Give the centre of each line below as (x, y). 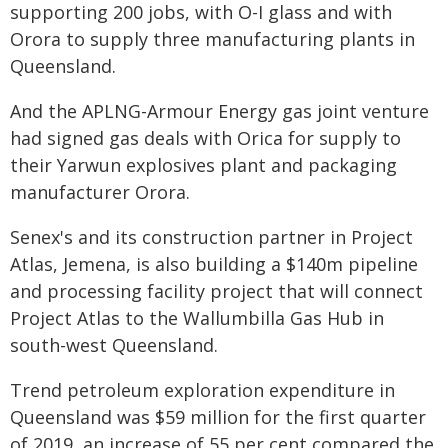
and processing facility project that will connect (216, 291)
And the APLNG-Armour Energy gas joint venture (219, 111)
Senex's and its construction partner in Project (211, 237)
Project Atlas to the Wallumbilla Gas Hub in (197, 318)
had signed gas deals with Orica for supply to (205, 138)
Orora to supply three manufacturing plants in (212, 39)
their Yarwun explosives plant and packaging (203, 165)
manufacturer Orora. (100, 192)
